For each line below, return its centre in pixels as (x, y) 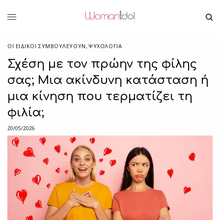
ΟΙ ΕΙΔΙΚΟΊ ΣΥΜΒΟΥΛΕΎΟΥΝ (47, 46)
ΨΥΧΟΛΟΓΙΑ (105, 46)
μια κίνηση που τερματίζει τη (100, 96)
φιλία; (26, 112)
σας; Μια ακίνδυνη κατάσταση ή (108, 80)
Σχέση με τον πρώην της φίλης (102, 64)
